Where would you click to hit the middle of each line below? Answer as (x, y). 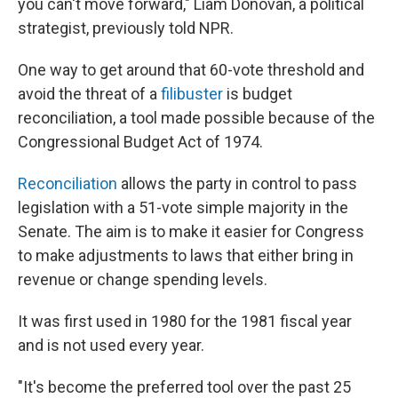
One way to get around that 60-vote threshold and (191, 70)
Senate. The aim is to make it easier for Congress (191, 231)
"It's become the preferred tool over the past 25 (184, 387)
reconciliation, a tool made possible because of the (196, 118)
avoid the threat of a (89, 94)
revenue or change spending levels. (143, 279)
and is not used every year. (111, 345)
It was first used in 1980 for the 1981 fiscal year (185, 321)
